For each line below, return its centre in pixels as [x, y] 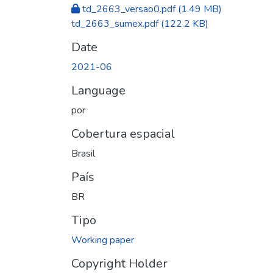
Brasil [83, 153]
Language [98, 90]
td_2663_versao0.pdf [129, 9]
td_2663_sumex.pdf [115, 23]
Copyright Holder [119, 263]
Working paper [103, 240]
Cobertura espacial [123, 133]
